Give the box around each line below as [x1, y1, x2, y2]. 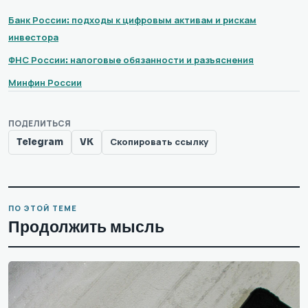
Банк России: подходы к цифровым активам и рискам [8, 14, 256, 26]
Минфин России [8, 76, 82, 89]
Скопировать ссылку [110, 136, 208, 148]
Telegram [16, 136, 63, 148]
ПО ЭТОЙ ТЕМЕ [8, 203, 78, 213]
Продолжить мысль [8, 217, 164, 237]
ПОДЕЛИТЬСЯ [8, 118, 71, 129]
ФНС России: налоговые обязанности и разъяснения [8, 54, 254, 66]
